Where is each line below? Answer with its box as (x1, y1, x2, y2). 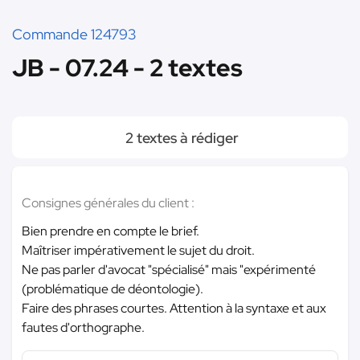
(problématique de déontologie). (22, 280, 203, 297)
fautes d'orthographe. (22, 319, 145, 336)
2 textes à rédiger (121, 129, 239, 147)
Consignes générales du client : (22, 194, 194, 211)
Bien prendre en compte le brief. (22, 223, 199, 239)
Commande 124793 (12, 25, 136, 43)
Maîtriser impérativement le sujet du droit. (22, 242, 255, 259)
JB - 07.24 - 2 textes (12, 51, 243, 84)
